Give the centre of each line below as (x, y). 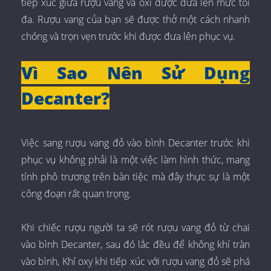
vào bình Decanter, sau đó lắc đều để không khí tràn (135, 245)
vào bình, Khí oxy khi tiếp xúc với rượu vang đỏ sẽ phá (135, 262)
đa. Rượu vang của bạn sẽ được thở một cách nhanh (135, 20)
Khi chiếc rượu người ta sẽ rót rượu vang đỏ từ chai (135, 228)
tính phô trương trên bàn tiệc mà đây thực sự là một (135, 177)
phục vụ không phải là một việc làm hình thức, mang (135, 160)
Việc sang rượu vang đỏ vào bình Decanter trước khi (135, 143)
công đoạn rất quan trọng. (76, 194)
